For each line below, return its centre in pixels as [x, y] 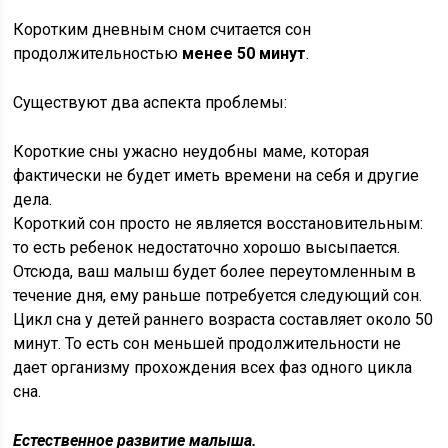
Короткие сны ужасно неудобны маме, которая [191, 151]
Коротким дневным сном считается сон [162, 29]
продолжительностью [98, 53]
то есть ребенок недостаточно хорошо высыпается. [207, 247]
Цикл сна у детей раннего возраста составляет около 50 [223, 319]
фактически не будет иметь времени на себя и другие [216, 175]
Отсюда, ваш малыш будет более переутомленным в [215, 271]
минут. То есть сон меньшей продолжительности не [207, 343]
